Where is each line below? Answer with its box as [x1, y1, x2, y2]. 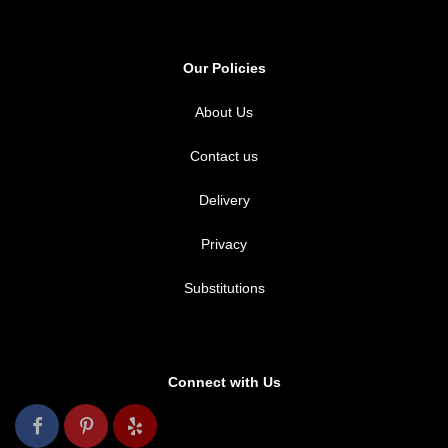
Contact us [190, 148, 258, 164]
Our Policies [182, 60, 266, 76]
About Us [195, 104, 253, 120]
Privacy [201, 236, 247, 252]
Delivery [198, 192, 250, 208]
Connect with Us [167, 374, 281, 390]
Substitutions [183, 280, 265, 296]
